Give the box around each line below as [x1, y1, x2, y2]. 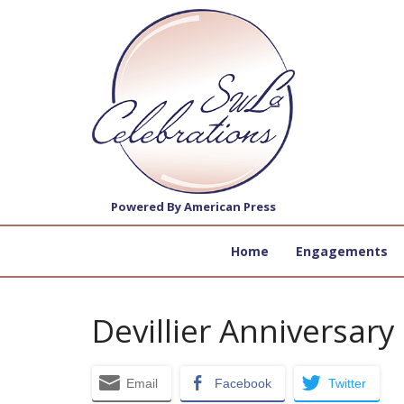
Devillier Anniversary [92, 309, 395, 353]
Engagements [295, 243, 388, 261]
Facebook [215, 376, 271, 391]
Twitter [328, 376, 366, 391]
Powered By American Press [111, 198, 276, 216]
